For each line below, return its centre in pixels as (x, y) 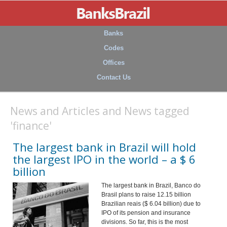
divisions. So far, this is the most (145, 222)
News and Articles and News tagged (100, 111)
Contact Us (113, 77)
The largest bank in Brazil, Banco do (151, 185)
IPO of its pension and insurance (146, 213)
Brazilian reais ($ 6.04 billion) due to (151, 204)
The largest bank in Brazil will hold (104, 147)
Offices (113, 63)
